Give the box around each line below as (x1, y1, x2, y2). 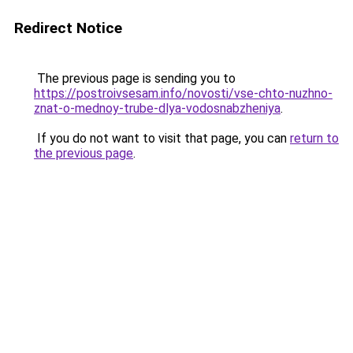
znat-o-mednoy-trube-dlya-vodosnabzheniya (34, 101, 281, 116)
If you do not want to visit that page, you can (34, 131, 290, 146)
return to (290, 131, 339, 146)
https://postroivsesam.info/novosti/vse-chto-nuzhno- (34, 86, 333, 101)
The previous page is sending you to (34, 71, 236, 86)
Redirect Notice (14, 19, 122, 37)
